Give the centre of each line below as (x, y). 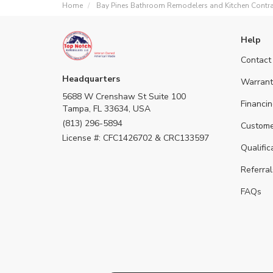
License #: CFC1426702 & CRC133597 (136, 138)
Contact (256, 60)
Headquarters (91, 79)
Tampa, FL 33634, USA (106, 109)
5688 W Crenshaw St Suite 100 (124, 97)
